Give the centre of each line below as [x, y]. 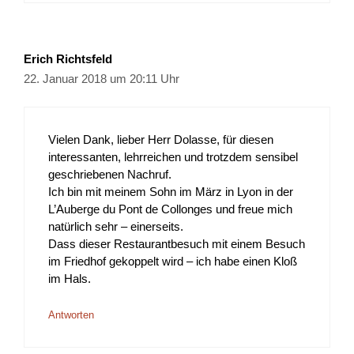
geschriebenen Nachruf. [110, 175]
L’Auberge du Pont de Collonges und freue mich [170, 209]
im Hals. [70, 279]
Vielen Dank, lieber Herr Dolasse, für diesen [161, 140]
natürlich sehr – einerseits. [116, 227]
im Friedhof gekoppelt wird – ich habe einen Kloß [173, 262]
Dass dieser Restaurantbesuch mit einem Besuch [177, 244]
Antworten [71, 314]
